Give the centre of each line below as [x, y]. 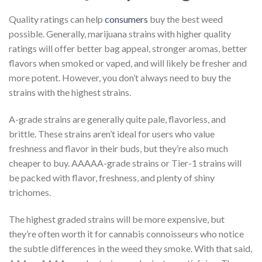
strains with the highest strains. [70, 92]
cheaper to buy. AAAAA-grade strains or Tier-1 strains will [125, 163]
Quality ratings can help [57, 19]
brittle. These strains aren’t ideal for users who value [112, 134]
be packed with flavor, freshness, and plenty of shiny [112, 178]
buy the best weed [185, 19]
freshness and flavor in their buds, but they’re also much [118, 149]
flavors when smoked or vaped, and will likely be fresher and [128, 63]
